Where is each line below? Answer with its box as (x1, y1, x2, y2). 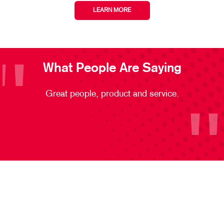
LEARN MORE (93, 7, 131, 14)
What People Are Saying (42, 62, 181, 74)
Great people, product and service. (45, 90, 179, 99)
